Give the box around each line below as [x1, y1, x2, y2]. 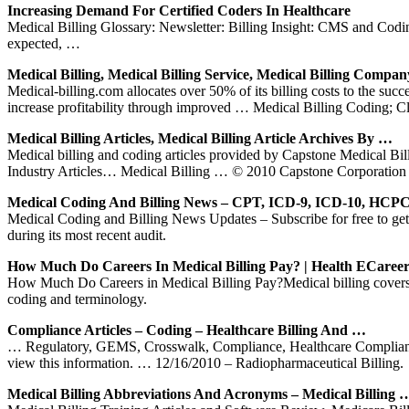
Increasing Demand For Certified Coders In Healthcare [7, 2, 351, 18]
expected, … [7, 35, 80, 51]
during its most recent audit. [7, 226, 166, 243]
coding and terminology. [7, 290, 147, 307]
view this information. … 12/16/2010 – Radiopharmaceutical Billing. [7, 354, 404, 371]
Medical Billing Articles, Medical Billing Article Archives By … [7, 130, 393, 146]
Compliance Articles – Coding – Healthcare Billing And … [7, 321, 366, 338]
